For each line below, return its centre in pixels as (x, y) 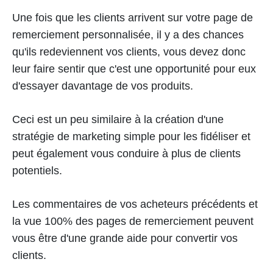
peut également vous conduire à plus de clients (126, 154)
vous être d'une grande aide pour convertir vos (125, 239)
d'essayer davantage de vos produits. (103, 86)
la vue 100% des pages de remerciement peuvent (133, 222)
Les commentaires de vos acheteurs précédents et (135, 204)
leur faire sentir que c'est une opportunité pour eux (134, 69)
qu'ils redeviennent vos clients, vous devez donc (129, 52)
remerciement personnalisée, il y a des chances (128, 35)
